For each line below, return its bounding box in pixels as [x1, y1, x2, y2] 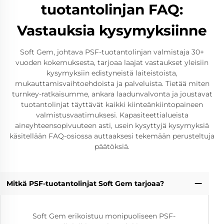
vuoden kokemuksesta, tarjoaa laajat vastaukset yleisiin [15, 57, 208, 67]
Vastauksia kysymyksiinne [17, 21, 207, 39]
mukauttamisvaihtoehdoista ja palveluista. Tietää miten [14, 78, 209, 88]
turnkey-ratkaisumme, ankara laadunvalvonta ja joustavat [11, 89, 212, 98]
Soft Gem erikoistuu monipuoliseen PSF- [32, 211, 175, 221]
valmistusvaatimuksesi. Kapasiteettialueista [35, 110, 188, 119]
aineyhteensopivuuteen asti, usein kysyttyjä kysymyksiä [15, 120, 209, 130]
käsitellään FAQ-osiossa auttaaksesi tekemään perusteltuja [9, 131, 214, 140]
